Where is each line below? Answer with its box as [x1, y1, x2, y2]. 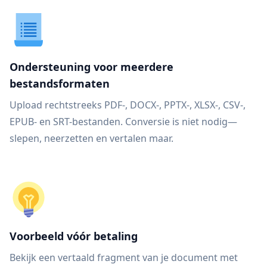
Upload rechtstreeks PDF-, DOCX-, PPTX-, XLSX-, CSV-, [10, 98, 246, 111]
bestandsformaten [10, 76, 110, 91]
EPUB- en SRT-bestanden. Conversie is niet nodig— [10, 115, 237, 128]
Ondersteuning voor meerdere [10, 60, 173, 74]
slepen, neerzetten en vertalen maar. [10, 132, 173, 145]
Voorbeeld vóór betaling [10, 229, 138, 243]
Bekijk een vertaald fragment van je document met [10, 251, 238, 264]
